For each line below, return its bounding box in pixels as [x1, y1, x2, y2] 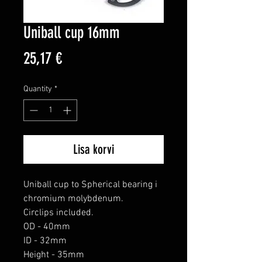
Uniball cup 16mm [23, 23, 120, 43]
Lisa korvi [73, 142, 114, 158]
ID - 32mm [23, 235, 67, 247]
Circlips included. [23, 207, 94, 219]
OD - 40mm [23, 221, 70, 233]
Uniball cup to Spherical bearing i [23, 179, 157, 191]
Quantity [23, 84, 52, 95]
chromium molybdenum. [23, 193, 123, 205]
